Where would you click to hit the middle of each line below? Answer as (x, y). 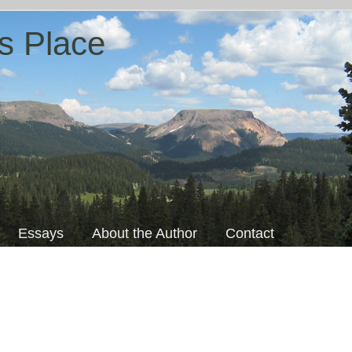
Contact (250, 233)
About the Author (145, 233)
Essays (41, 233)
